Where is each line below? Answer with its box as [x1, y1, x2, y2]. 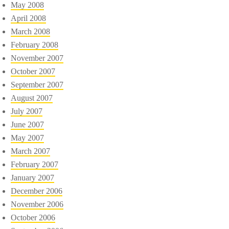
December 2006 [11, 186, 63, 195]
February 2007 [11, 159, 59, 169]
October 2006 [11, 213, 56, 222]
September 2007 [11, 80, 64, 89]
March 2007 [11, 146, 51, 155]
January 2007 [11, 173, 55, 182]
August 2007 [11, 93, 53, 102]
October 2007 [11, 66, 56, 76]
